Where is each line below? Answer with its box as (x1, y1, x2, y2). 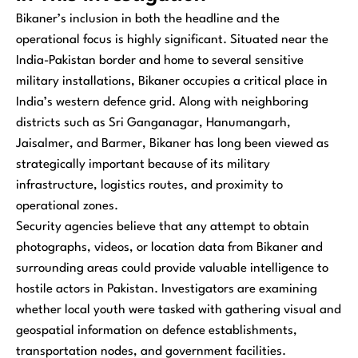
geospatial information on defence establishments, (16, 324, 297, 337)
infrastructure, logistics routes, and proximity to (16, 178, 283, 192)
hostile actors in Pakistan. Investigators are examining (16, 282, 317, 296)
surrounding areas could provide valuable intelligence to (16, 261, 328, 275)
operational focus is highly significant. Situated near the (16, 33, 328, 46)
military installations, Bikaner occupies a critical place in (16, 74, 328, 88)
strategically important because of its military (16, 157, 270, 171)
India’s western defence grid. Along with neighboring (16, 95, 308, 109)
